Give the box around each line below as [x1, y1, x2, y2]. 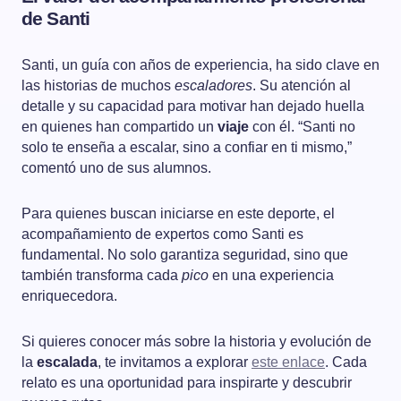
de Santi [21, 8, 90, 30]
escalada [37, 354, 98, 371]
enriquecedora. [21, 288, 117, 304]
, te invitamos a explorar [98, 354, 252, 371]
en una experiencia [209, 268, 334, 284]
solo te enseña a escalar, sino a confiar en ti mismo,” [21, 140, 352, 156]
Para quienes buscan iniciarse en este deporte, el [21, 206, 335, 222]
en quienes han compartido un [21, 119, 218, 135]
